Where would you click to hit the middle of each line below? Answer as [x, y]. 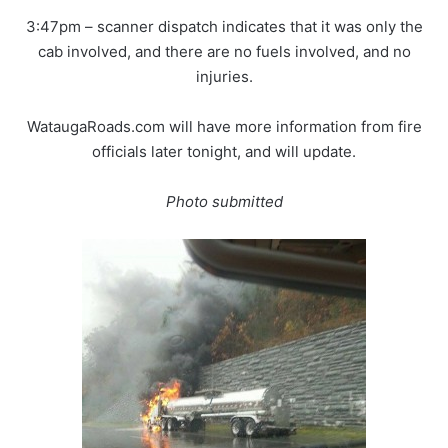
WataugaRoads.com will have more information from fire [224, 127]
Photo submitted [224, 202]
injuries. [224, 77]
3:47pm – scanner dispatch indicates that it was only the [224, 27]
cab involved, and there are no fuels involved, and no [224, 52]
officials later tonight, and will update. [224, 152]
